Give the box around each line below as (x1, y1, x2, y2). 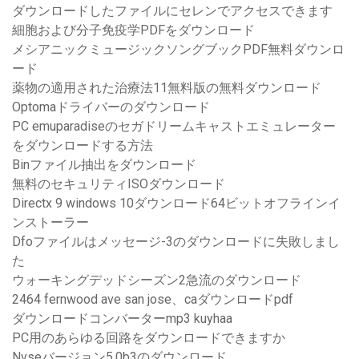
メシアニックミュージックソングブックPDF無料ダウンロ (12, 42, 345, 58)
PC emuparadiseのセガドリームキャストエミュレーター (12, 119, 336, 135)
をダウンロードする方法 (12, 138, 153, 154)
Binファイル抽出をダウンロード (12, 157, 196, 173)
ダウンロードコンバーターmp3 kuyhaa (12, 311, 232, 327)
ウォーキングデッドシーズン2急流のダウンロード (12, 272, 301, 288)
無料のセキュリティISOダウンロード (12, 176, 225, 192)
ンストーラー (12, 215, 89, 231)
